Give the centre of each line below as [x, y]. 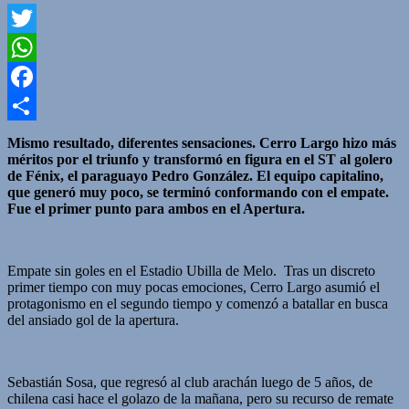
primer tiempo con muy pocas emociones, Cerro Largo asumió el [194, 288]
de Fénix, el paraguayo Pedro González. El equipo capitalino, [195, 176]
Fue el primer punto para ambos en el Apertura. [158, 209]
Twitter [28, 47]
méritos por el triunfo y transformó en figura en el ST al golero [200, 160]
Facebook [36, 106]
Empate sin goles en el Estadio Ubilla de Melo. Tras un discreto [191, 271]
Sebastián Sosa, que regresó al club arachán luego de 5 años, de [190, 383]
